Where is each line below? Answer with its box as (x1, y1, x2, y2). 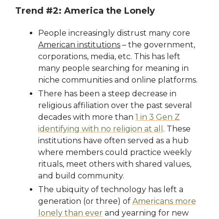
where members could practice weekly (38, 148, 192, 157)
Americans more (132, 197, 196, 206)
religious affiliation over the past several (38, 101, 192, 110)
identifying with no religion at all (38, 124, 163, 134)
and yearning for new (103, 208, 189, 218)
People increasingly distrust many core (38, 28, 190, 38)
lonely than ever (38, 208, 103, 218)
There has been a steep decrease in (38, 89, 176, 99)
